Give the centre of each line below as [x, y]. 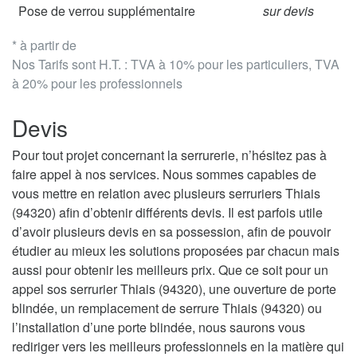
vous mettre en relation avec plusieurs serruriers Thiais [166, 194]
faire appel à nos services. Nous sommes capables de [164, 175]
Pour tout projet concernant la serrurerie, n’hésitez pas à [169, 155]
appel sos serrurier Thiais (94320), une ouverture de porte [174, 289]
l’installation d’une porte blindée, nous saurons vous [159, 328]
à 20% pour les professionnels [97, 84]
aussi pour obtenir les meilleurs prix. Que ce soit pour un [170, 270]
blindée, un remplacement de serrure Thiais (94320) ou [167, 308]
